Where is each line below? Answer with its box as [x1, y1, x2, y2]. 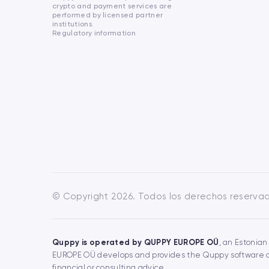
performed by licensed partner [52, 11, 163, 19]
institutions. [52, 20, 94, 28]
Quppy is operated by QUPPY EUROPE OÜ [52, 238, 219, 247]
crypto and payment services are [52, 2, 172, 10]
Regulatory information [52, 29, 136, 37]
